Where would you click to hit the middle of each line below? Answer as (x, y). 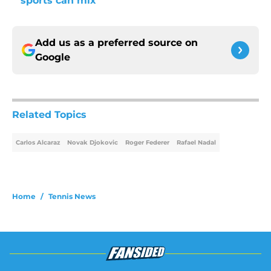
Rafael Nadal (196, 143)
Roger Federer (147, 143)
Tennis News (72, 197)
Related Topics (49, 115)
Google (53, 57)
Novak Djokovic (93, 143)
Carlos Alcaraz (38, 143)
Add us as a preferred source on (116, 43)
